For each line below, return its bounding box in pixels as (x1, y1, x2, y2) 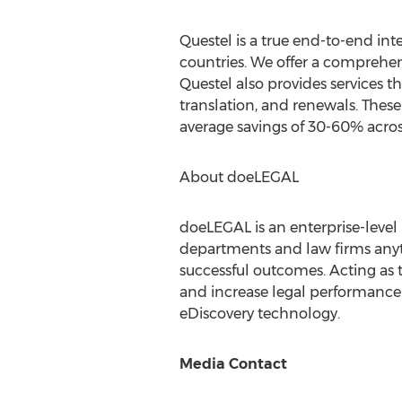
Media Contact (179, 355, 287, 372)
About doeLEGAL (179, 169, 299, 186)
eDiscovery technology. (179, 305, 340, 322)
